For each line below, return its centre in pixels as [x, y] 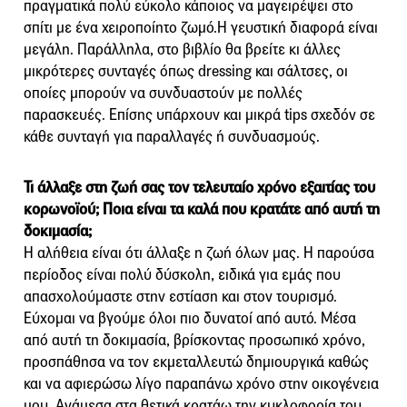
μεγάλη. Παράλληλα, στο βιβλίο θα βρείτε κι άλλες [182, 49]
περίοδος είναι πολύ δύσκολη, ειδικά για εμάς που [182, 274]
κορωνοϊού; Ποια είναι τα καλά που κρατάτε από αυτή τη [202, 209]
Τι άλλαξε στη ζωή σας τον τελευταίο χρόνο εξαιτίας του [199, 187]
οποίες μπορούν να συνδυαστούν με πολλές [163, 93]
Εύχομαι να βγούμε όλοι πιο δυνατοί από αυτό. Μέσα [190, 318]
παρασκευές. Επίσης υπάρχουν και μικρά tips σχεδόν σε [199, 114]
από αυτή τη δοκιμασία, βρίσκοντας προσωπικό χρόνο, [194, 340]
